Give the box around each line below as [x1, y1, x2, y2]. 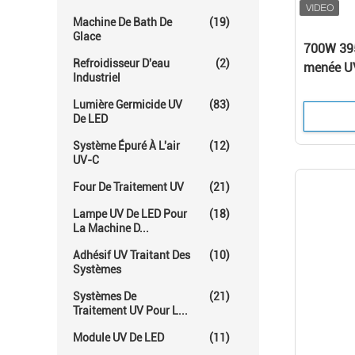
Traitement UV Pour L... [73, 304, 188, 317]
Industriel [73, 71, 120, 84]
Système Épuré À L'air [73, 139, 180, 152]
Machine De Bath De [73, 16, 172, 29]
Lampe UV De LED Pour [73, 208, 187, 220]
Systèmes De [73, 290, 136, 303]
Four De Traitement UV [73, 181, 184, 193]
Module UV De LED [73, 331, 164, 344]
